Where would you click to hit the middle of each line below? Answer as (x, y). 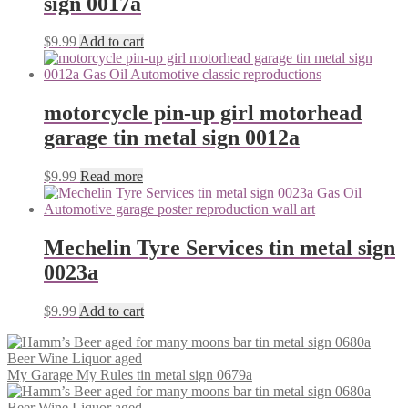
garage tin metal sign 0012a (172, 138)
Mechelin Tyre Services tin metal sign (219, 248)
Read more (112, 177)
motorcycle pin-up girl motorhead (203, 113)
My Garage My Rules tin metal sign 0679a (130, 375)
